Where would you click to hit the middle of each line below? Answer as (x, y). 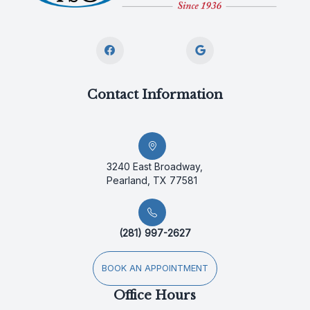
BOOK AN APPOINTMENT (155, 268)
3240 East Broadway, (155, 167)
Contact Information (155, 95)
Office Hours (155, 296)
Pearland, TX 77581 (152, 181)
